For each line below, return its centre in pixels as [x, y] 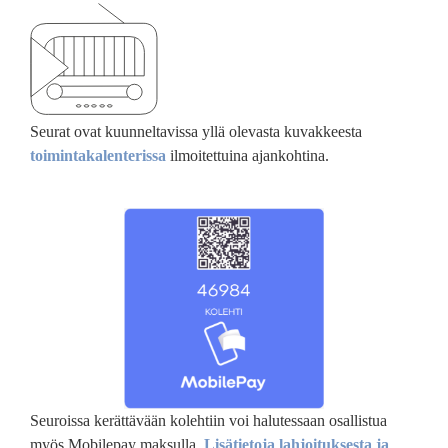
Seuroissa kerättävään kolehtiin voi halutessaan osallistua [208, 420]
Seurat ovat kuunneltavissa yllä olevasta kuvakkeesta [196, 132]
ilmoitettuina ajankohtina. [247, 156]
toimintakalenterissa [98, 156]
